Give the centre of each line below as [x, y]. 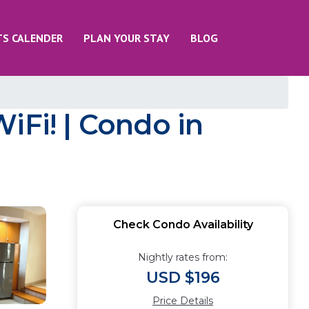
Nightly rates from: [183, 257]
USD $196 [183, 278]
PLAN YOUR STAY [127, 38]
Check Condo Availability [183, 225]
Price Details [183, 301]
